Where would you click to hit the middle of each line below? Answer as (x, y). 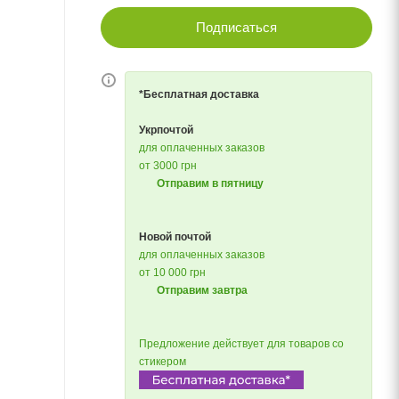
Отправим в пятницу (210, 183)
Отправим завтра (202, 290)
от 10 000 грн (172, 273)
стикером (163, 362)
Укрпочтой (166, 130)
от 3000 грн (168, 166)
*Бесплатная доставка (199, 94)
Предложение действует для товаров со (241, 344)
